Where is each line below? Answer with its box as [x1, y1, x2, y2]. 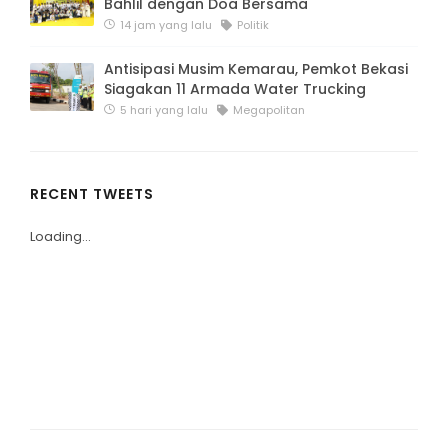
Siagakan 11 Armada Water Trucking [104, 79, 366, 100]
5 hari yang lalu [117, 102, 208, 119]
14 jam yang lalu [117, 17, 212, 34]
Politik [234, 17, 269, 34]
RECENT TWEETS [30, 184, 154, 205]
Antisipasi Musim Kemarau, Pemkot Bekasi [104, 59, 408, 80]
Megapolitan [230, 102, 305, 119]
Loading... [30, 227, 91, 247]
